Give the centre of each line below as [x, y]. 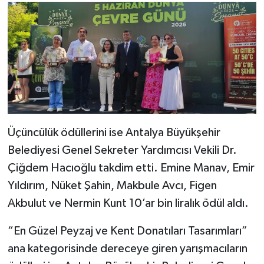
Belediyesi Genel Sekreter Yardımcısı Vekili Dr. [122, 150]
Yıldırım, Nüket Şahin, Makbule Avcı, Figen [112, 185]
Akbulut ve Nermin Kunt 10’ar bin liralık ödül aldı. [128, 203]
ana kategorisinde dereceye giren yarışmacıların [127, 248]
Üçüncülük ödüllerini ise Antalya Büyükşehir [114, 132]
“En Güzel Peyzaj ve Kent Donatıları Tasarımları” [127, 231]
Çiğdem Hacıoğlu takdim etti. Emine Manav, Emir [131, 168]
